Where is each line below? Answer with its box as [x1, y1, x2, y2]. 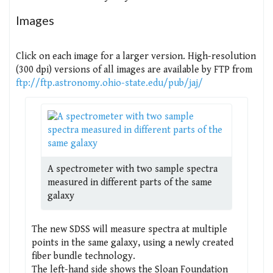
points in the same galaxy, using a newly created [32, 236, 233, 249]
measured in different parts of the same [48, 176, 212, 188]
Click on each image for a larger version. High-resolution [16, 50, 256, 62]
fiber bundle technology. [32, 250, 135, 262]
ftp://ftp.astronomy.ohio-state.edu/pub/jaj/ [16, 77, 203, 89]
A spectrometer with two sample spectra [48, 163, 218, 175]
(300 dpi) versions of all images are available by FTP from [16, 63, 252, 76]
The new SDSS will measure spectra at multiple [32, 223, 227, 235]
